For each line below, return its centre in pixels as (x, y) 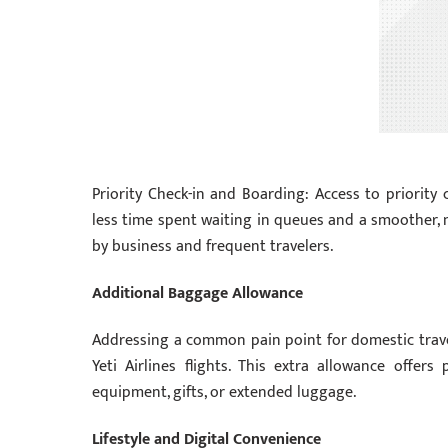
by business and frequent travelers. (212, 247)
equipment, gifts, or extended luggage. (224, 392)
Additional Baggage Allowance (197, 294)
